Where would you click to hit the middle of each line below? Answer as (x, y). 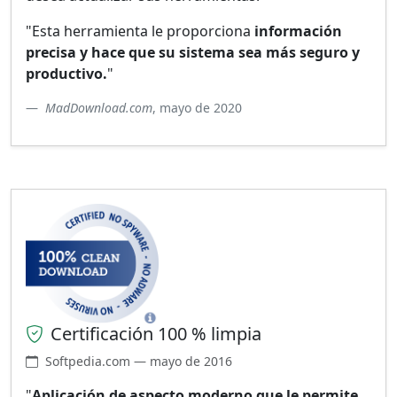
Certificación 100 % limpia (156, 334)
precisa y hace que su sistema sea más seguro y (193, 52)
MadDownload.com (99, 107)
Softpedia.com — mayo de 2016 (139, 362)
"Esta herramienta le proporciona (140, 31)
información (298, 31)
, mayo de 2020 (197, 107)
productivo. (66, 73)
